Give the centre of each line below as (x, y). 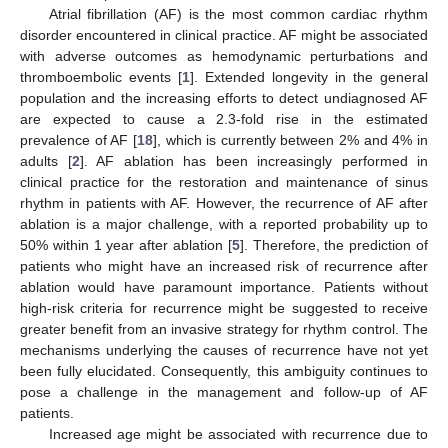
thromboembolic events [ (101, 77)
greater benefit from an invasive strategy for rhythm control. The (224, 329)
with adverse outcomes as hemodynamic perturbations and (224, 56)
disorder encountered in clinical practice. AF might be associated (224, 35)
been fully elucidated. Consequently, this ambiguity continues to (224, 371)
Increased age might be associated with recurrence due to (238, 434)
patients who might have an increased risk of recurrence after (224, 266)
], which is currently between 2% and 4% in (290, 140)
